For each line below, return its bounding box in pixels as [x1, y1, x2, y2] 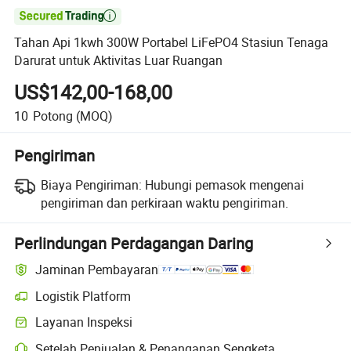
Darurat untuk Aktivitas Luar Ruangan [14, 52, 223, 70]
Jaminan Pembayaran [35, 261, 159, 279]
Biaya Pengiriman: [40, 175, 142, 194]
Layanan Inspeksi [35, 313, 133, 331]
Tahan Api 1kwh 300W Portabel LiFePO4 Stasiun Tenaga [14, 34, 329, 52]
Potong [32, 107, 73, 125]
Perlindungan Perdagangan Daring [14, 232, 254, 254]
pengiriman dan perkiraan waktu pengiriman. [40, 194, 288, 212]
